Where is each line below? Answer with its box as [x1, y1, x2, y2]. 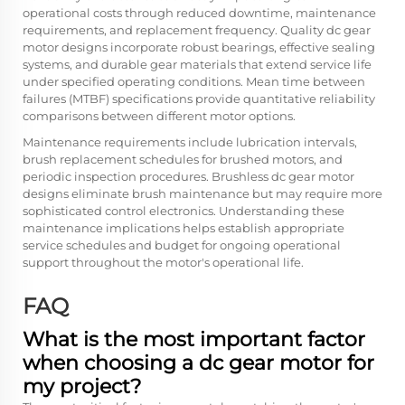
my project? [23, 374, 141, 399]
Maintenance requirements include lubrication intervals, [23, 135, 357, 149]
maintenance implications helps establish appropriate [23, 221, 344, 235]
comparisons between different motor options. [23, 108, 296, 123]
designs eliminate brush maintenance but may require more [23, 186, 382, 201]
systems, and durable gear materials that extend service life [23, 57, 372, 71]
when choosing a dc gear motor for [23, 351, 374, 375]
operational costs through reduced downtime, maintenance [23, 5, 376, 20]
